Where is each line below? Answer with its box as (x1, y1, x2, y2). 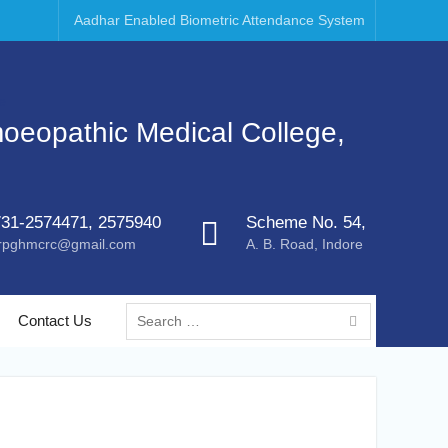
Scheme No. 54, (246, 213, 366, 232)
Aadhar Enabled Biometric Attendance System (74, 12, 365, 28)
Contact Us (18, 312, 92, 329)
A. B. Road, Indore (246, 236, 363, 252)
